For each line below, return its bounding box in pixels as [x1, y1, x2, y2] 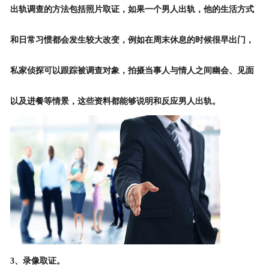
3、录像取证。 [10, 256, 65, 266]
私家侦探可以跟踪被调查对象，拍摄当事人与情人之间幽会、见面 [10, 66, 254, 76]
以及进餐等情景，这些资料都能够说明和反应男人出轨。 [10, 97, 220, 106]
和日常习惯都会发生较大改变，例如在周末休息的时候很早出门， [10, 35, 254, 45]
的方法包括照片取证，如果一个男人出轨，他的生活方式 [43, 5, 254, 14]
